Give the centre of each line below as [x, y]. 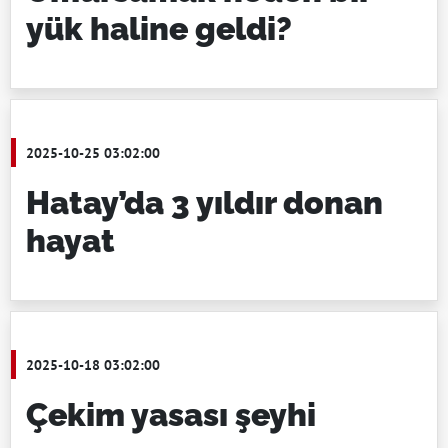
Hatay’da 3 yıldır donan [204, 202]
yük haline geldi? [159, 28]
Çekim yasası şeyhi [171, 414]
